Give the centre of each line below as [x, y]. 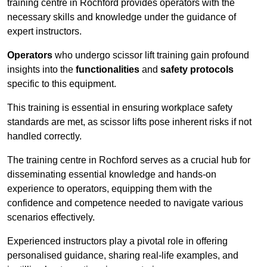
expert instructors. [44, 32]
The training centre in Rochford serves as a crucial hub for [129, 160]
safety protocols [197, 70]
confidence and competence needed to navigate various [125, 203]
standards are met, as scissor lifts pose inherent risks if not [129, 122]
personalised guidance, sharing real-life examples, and [123, 256]
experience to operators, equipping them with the [110, 189]
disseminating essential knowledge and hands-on [112, 175]
